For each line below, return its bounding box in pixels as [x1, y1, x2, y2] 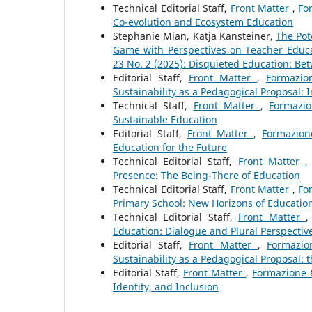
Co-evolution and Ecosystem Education [113, 15, 293, 29]
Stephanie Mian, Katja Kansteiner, [113, 29, 276, 43]
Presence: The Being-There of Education [113, 169, 300, 182]
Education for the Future [113, 141, 227, 155]
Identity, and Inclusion [113, 280, 219, 294]
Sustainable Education [113, 113, 217, 127]
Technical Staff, [113, 99, 194, 113]
